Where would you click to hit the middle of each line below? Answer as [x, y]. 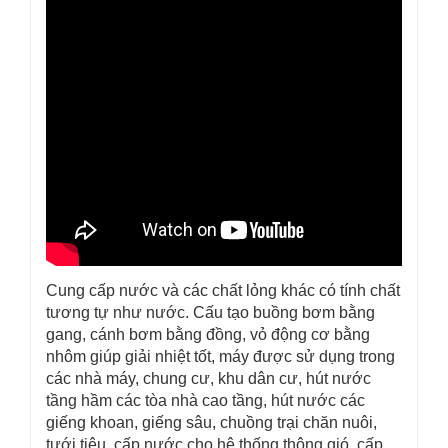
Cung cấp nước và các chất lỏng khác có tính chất [223, 290]
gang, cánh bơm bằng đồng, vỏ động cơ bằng [208, 334]
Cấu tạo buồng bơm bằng [284, 312]
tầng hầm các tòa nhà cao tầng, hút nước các [205, 400]
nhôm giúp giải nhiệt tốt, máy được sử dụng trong [220, 356]
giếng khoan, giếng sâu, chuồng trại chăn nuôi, [211, 422]
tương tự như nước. [119, 312]
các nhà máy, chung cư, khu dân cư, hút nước [208, 378]
